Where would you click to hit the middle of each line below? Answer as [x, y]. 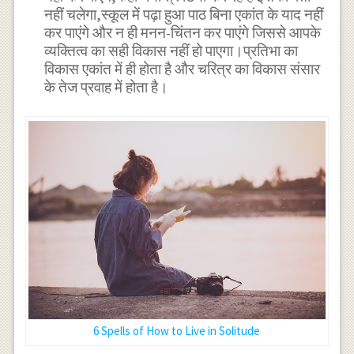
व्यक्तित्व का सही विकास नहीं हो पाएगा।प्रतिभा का [171, 51]
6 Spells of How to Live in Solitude [177, 330]
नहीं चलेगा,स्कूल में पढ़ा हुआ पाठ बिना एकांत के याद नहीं [184, 15]
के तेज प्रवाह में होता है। [107, 88]
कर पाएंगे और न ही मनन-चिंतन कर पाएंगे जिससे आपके [183, 33]
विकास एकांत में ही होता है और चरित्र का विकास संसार [183, 70]
